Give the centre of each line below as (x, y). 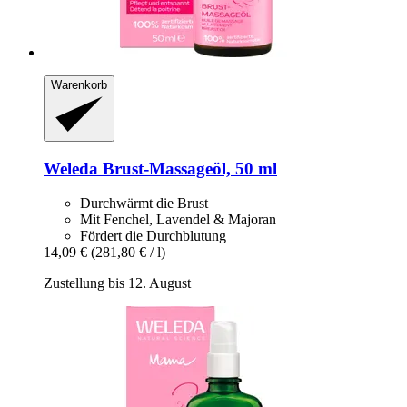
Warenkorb (79, 85)
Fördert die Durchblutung (153, 236)
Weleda (71, 168)
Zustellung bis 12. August (117, 283)
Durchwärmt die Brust (144, 203)
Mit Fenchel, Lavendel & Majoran (178, 220)
